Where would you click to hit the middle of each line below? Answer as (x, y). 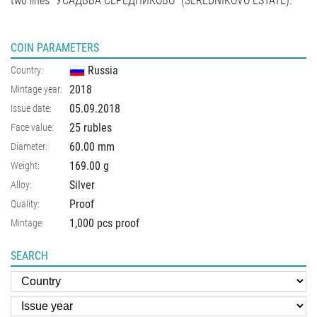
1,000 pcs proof (104, 223)
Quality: (25, 203)
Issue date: (31, 108)
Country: (27, 70)
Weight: (25, 165)
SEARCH (29, 255)
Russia (103, 70)
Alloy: (21, 184)
